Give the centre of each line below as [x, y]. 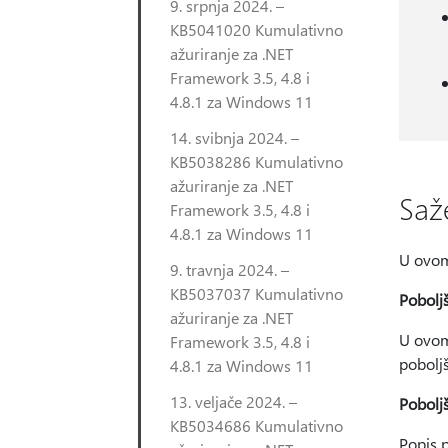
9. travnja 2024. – [229, 269]
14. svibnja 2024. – [234, 137]
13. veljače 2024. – [233, 401]
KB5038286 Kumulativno [256, 161]
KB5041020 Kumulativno [256, 29]
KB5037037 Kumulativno [256, 293]
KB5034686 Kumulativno [256, 425]
